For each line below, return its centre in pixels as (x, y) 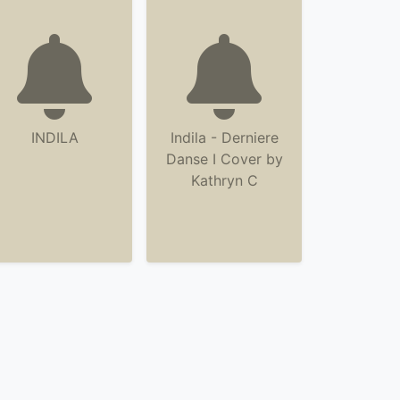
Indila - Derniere (224, 137)
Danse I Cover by (224, 159)
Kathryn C (224, 180)
